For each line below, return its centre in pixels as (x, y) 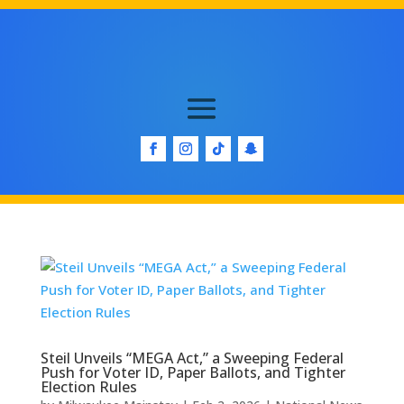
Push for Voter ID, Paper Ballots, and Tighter (193, 373)
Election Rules (88, 387)
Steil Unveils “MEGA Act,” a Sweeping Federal (192, 358)
